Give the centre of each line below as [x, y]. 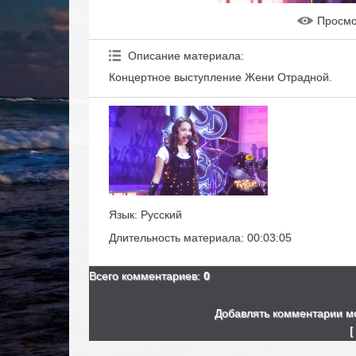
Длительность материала [175, 237]
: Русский [158, 214]
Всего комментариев [143, 275]
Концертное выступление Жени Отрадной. [221, 77]
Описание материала [184, 56]
